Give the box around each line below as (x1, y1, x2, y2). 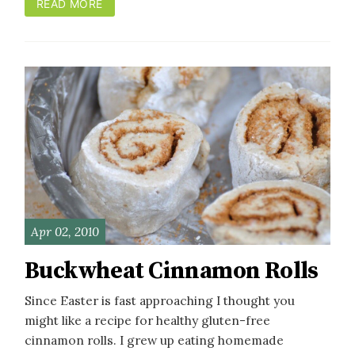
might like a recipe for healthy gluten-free (25, 312, 270, 329)
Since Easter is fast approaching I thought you (25, 292, 295, 309)
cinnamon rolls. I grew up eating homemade (25, 332, 284, 349)
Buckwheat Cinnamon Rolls (25, 256, 319, 286)
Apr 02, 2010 (30, 223, 99, 239)
